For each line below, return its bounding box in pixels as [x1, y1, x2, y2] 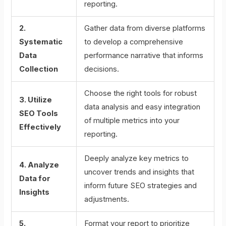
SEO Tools [19, 108, 59, 118]
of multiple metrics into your [84, 116, 180, 125]
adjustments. [84, 194, 130, 204]
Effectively [19, 122, 62, 132]
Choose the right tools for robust [84, 88, 197, 98]
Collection [19, 64, 59, 74]
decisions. [84, 64, 120, 74]
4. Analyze [19, 160, 60, 169]
